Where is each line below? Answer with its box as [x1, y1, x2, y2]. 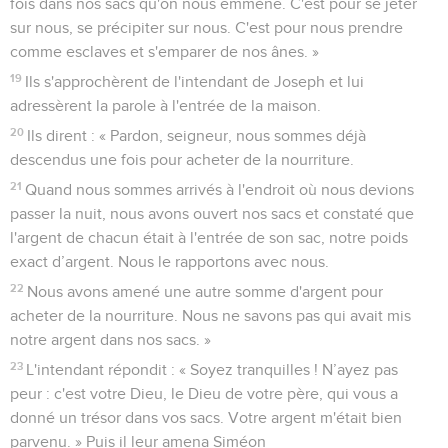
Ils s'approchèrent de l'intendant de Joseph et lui [25, 73, 365, 90]
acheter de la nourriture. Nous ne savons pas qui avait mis [10, 307, 411, 324]
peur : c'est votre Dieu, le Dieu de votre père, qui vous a [10, 385, 398, 402]
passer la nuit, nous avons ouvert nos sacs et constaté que [10, 205, 414, 222]
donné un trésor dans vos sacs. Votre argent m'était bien [10, 409, 402, 426]
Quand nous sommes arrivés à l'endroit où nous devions [25, 181, 415, 198]
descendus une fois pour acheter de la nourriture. [10, 151, 354, 168]
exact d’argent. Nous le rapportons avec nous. [10, 253, 329, 270]
